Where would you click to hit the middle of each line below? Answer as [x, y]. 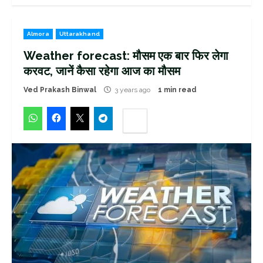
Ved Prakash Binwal [60, 90]
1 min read [177, 90]
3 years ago [132, 90]
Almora [38, 34]
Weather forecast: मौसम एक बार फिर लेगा [126, 56]
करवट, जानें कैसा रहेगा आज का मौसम [102, 71]
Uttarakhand [79, 34]
